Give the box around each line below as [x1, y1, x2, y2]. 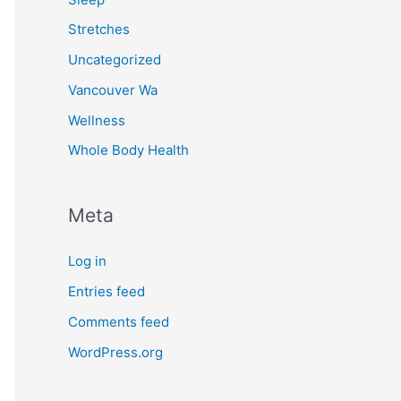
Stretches [68, 21, 130, 38]
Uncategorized [68, 51, 161, 68]
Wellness [68, 111, 125, 129]
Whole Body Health [68, 141, 189, 159]
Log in [68, 252, 107, 270]
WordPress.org [68, 343, 163, 361]
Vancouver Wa [68, 81, 158, 98]
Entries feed [68, 283, 145, 300]
